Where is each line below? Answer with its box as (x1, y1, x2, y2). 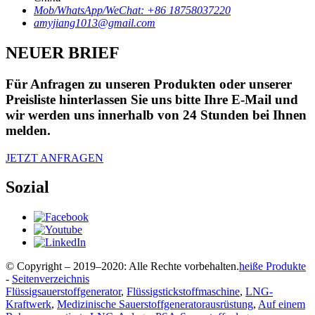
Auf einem (258, 298, 305, 311)
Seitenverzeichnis (12, 273, 89, 285)
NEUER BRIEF (6, 43, 120, 62)
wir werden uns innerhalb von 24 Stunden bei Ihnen (6, 107, 307, 122)
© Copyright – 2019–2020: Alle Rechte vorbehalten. (6, 260, 239, 273)
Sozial (6, 178, 49, 197)
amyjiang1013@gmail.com (34, 16, 155, 29)
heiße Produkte (239, 260, 306, 273)
